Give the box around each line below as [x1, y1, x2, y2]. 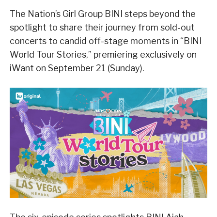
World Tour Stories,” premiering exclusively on [10, 49, 197, 60]
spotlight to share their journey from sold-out [10, 22, 195, 33]
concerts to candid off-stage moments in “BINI [10, 36, 201, 46]
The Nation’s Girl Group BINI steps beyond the [10, 9, 196, 19]
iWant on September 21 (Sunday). [10, 63, 144, 74]
